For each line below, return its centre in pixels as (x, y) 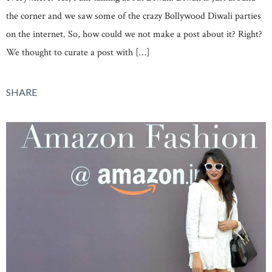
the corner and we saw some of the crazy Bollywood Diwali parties (134, 16)
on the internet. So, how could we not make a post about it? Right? (134, 35)
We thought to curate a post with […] (78, 53)
